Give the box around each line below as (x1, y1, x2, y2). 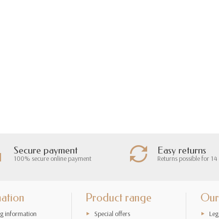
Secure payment (13, 144, 78, 156)
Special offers (94, 209, 131, 218)
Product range (86, 191, 152, 205)
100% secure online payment (13, 153, 91, 163)
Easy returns (157, 144, 206, 156)
